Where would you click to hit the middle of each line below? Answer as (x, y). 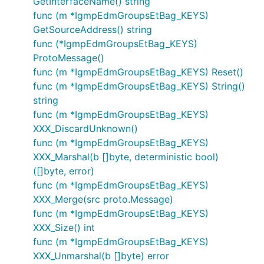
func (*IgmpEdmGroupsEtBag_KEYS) (115, 44)
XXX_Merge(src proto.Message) (103, 199)
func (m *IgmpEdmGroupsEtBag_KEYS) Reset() (138, 72)
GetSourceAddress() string (93, 29)
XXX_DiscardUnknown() (85, 128)
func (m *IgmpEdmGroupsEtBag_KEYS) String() (139, 86)
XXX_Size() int (64, 227)
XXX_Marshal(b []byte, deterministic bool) (126, 157)
